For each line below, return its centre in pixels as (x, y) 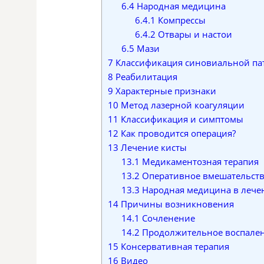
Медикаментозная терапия (199, 161)
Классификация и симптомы (181, 119)
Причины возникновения (176, 204)
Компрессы (180, 20)
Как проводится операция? (177, 133)
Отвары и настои (194, 34)
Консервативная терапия (174, 246)
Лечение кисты (153, 147)
